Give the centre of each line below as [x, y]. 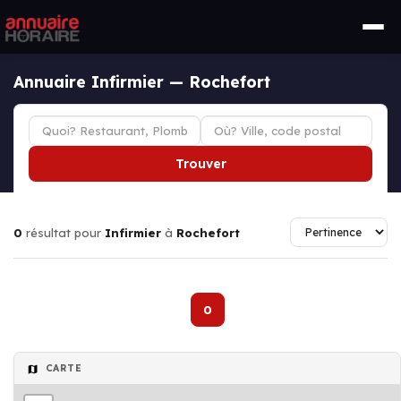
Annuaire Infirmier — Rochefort [142, 81]
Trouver [200, 164]
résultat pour [64, 232]
